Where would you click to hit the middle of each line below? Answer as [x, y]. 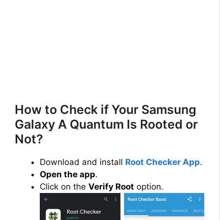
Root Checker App [163, 162]
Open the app [68, 175]
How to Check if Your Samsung [106, 110]
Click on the [64, 187]
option [148, 187]
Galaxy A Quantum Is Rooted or [106, 124]
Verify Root [111, 187]
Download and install [82, 162]
